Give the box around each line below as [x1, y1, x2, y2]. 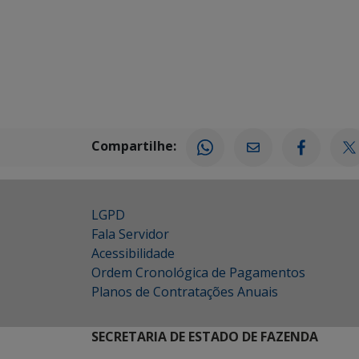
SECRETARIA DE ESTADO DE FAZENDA [91, 328, 318, 345]
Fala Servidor [91, 225, 169, 243]
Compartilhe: [91, 137, 176, 155]
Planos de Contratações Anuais [91, 283, 278, 301]
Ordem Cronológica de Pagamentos [91, 264, 305, 281]
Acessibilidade [91, 244, 175, 262]
